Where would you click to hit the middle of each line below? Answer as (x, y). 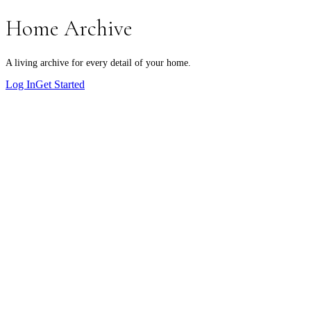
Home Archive (69, 28)
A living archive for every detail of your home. (98, 62)
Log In (20, 85)
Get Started (60, 85)
